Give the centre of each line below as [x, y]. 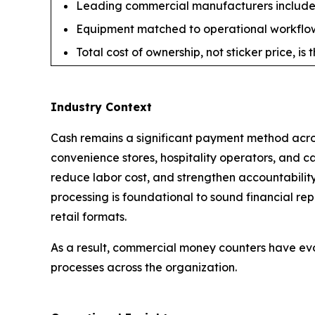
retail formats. [89, 217]
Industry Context [101, 107]
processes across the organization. [144, 268]
